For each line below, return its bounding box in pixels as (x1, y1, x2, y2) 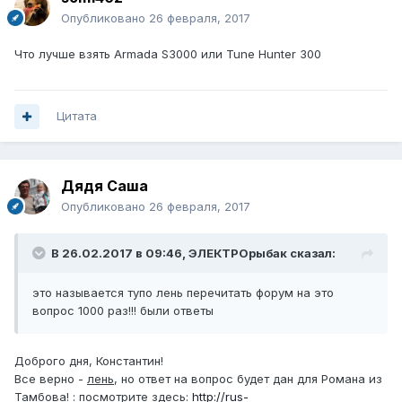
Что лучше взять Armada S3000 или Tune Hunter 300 (14, 47, 321, 62)
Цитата (57, 109, 97, 124)
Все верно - (14, 371, 87, 387)
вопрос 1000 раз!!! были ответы (32, 303, 214, 319)
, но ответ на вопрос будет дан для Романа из (114, 371, 382, 387)
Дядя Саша (61, 177, 148, 196)
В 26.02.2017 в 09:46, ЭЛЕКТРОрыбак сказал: (51, 246, 336, 261)
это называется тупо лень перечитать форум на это (32, 285, 334, 301)
